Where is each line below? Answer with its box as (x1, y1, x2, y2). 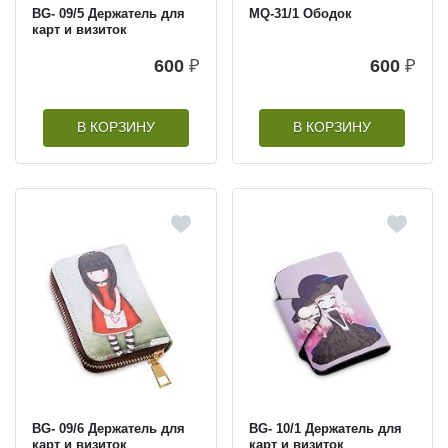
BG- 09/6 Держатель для (32, 420, 185, 436)
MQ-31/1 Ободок (248, 5, 352, 21)
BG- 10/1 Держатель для (248, 420, 402, 436)
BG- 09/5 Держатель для (32, 5, 185, 21)
